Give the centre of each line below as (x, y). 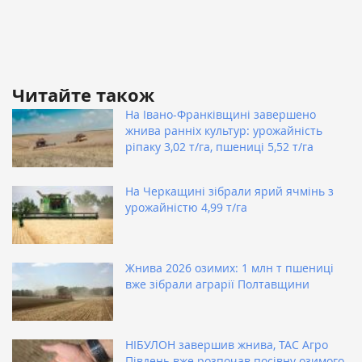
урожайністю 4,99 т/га (186, 208)
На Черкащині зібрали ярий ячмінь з (229, 192)
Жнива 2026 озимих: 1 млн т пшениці (229, 268)
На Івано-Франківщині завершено (221, 115)
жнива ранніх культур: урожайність (224, 131)
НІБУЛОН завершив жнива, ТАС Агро (227, 345)
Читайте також (83, 95)
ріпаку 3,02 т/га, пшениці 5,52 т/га (219, 147)
